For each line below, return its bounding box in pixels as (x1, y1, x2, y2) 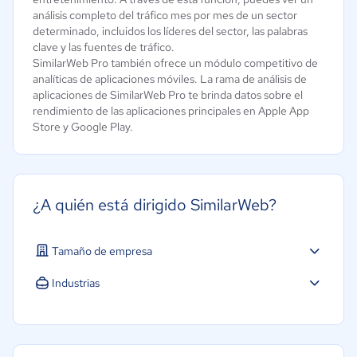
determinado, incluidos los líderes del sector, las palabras (33, 24, 308, 38)
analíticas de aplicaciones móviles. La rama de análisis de (33, 72, 307, 86)
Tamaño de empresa (52, 243, 152, 258)
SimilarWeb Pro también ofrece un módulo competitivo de (33, 56, 318, 70)
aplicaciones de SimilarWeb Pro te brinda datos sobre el (33, 88, 303, 102)
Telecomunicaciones (52, 331, 153, 346)
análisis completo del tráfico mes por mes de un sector (33, 8, 297, 22)
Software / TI (52, 306, 118, 320)
